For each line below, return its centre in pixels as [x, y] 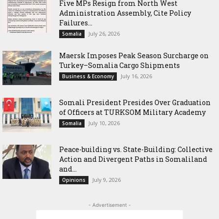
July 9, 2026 [107, 179]
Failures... [76, 22]
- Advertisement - [109, 205]
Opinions [74, 180]
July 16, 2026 [136, 76]
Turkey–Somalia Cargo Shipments [120, 65]
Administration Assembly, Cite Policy [125, 13]
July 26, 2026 [104, 33]
